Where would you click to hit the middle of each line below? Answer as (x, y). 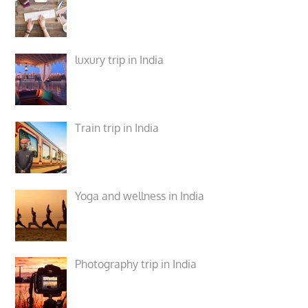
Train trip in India (117, 128)
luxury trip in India (120, 60)
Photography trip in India (136, 264)
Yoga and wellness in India (140, 196)
